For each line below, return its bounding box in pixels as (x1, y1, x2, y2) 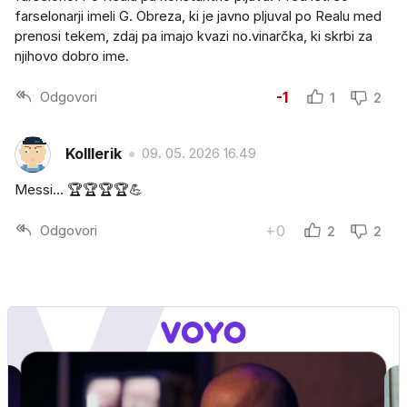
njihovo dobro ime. (15, 46, 129, 65)
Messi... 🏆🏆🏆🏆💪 (15, 180, 143, 198)
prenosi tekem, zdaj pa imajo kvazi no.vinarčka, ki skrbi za (15, 26, 372, 45)
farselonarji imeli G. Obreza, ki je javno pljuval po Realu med (15, 6, 382, 25)
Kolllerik (65, 144, 122, 164)
